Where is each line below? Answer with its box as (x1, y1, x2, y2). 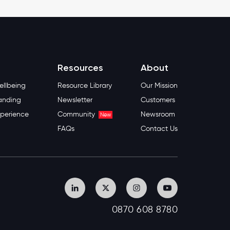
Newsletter (57, 95, 92, 104)
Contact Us (141, 124, 178, 133)
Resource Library (57, 81, 112, 90)
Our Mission (141, 81, 178, 90)
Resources (57, 62, 103, 73)
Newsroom (141, 109, 175, 119)
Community (57, 109, 97, 119)
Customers (141, 95, 175, 104)
